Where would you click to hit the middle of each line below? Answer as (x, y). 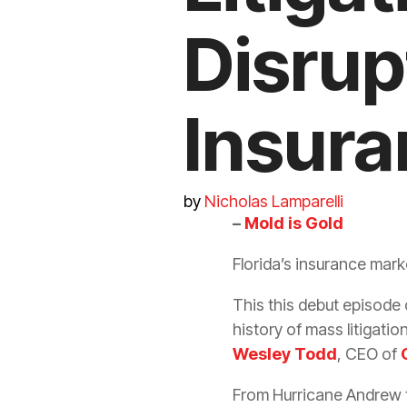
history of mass (290, 329)
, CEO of (369, 353)
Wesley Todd (285, 353)
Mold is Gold (294, 223)
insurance (331, 263)
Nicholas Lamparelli (274, 201)
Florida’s (264, 263)
